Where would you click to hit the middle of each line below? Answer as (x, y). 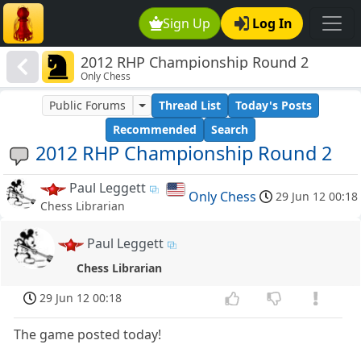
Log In (272, 23)
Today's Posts (273, 106)
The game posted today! (88, 335)
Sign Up (187, 23)
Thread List (189, 106)
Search (230, 130)
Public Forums (88, 106)
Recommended (155, 130)
